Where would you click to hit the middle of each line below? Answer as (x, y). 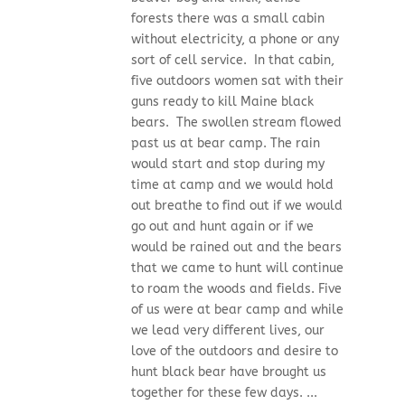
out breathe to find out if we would (236, 206)
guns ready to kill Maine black (222, 102)
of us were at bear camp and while (237, 310)
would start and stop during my (227, 165)
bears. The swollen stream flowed (236, 123)
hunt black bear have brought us (228, 372)
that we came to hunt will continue (237, 268)
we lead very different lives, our (227, 331)
